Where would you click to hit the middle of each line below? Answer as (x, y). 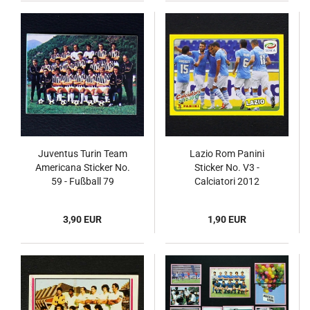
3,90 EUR (82, 219)
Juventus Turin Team (82, 154)
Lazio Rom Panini (227, 154)
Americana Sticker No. (82, 167)
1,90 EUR (227, 219)
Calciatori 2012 (227, 181)
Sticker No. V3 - (227, 167)
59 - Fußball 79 (82, 181)
